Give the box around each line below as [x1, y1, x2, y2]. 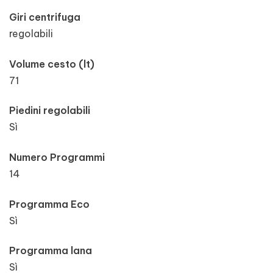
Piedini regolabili [9, 104, 90, 117]
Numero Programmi [9, 151, 105, 164]
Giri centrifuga [9, 11, 80, 24]
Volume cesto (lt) [9, 57, 94, 70]
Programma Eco [9, 197, 90, 210]
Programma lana [9, 244, 92, 257]
